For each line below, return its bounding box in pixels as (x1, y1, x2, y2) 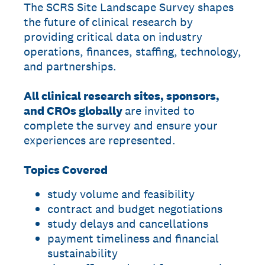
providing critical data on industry (24, 29, 202, 44)
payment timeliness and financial (47, 231, 219, 246)
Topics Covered (24, 162, 108, 177)
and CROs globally (24, 103, 125, 118)
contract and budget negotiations (47, 201, 222, 216)
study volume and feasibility (47, 186, 195, 202)
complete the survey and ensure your (24, 118, 218, 133)
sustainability (47, 245, 118, 261)
